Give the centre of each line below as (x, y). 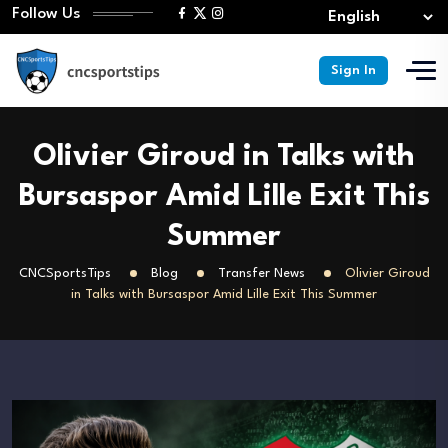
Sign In (353, 70)
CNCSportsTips (64, 273)
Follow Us (46, 14)
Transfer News (261, 273)
